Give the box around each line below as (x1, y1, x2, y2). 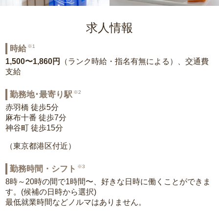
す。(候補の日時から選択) (5, 188, 97, 196)
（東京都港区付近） (5, 142, 76, 150)
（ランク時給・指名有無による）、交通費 (60, 57, 209, 66)
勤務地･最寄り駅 (10, 90, 73, 99)
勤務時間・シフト (10, 164, 77, 174)
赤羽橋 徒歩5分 (5, 103, 59, 111)
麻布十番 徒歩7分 (5, 113, 67, 122)
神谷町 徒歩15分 (5, 124, 64, 132)
